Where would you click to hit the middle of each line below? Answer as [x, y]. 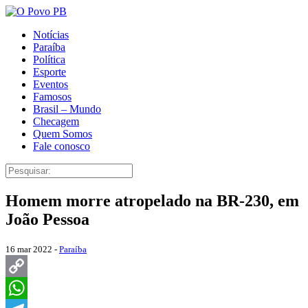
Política [49, 59]
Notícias [51, 35]
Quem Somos [63, 134]
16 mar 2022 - [32, 249]
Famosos [52, 97]
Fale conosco [62, 146]
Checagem [56, 121]
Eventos [51, 84]
